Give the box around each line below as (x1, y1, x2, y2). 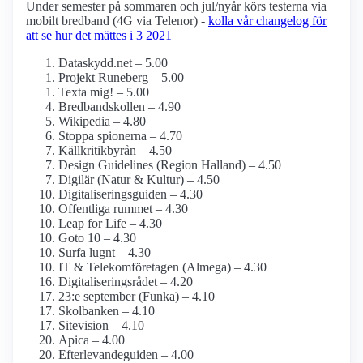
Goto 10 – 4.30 (58, 231, 136, 246)
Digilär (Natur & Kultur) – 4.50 (58, 173, 220, 187)
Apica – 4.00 (58, 333, 125, 348)
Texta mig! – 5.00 (58, 85, 149, 100)
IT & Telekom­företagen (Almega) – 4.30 (58, 260, 267, 275)
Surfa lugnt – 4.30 (58, 246, 151, 260)
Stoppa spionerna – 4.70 (58, 129, 182, 143)
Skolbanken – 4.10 (58, 304, 155, 318)
